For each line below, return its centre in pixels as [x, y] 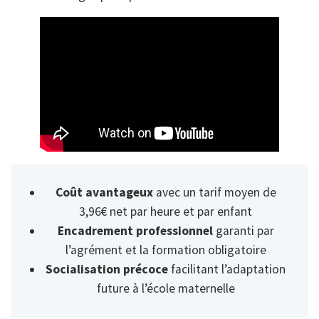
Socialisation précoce [107, 270]
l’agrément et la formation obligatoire [166, 250]
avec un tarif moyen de [214, 193]
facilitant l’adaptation [227, 270]
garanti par [243, 231]
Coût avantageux [104, 193]
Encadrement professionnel [135, 231]
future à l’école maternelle [166, 289]
